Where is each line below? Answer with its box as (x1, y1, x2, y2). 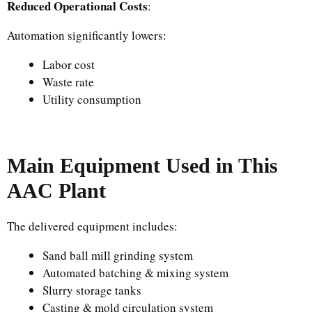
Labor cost (42, 56, 95, 72)
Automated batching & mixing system (42, 265, 228, 281)
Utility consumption (42, 91, 141, 107)
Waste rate (42, 73, 94, 90)
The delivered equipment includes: (7, 218, 178, 234)
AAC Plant (7, 179, 106, 202)
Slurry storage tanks (42, 282, 141, 298)
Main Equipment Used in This (7, 154, 278, 177)
